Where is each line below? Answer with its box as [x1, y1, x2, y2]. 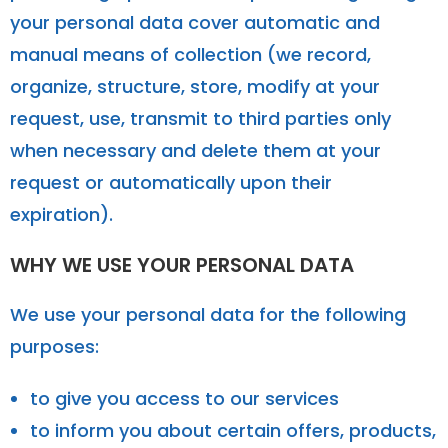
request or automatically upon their [10, 169, 332, 195]
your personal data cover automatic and [10, 9, 380, 35]
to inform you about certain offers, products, [30, 417, 436, 443]
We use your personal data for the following [10, 301, 406, 327]
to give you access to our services [30, 385, 339, 411]
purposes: [10, 333, 99, 359]
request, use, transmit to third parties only [10, 105, 391, 131]
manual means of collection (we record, [10, 41, 371, 67]
